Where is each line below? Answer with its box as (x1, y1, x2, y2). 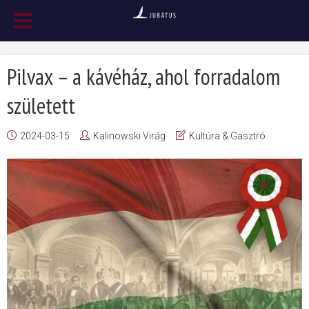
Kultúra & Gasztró (189, 130, 266, 141)
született (7, 91, 75, 120)
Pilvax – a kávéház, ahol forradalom (7, 62, 280, 91)
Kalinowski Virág (93, 130, 166, 141)
